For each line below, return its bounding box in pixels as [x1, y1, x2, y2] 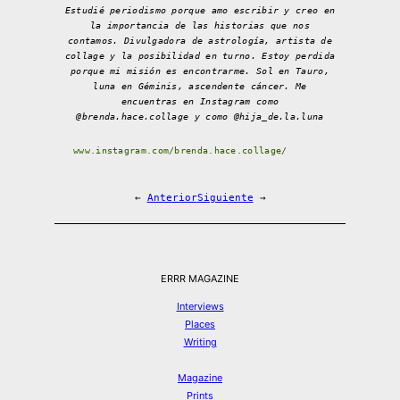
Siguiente [196, 192, 254, 204]
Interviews [176, 300, 224, 313]
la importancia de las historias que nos [90, 21, 310, 31]
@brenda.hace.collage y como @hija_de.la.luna [76, 112, 324, 122]
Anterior [146, 192, 197, 204]
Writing [183, 336, 217, 349]
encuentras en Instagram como [121, 96, 279, 107]
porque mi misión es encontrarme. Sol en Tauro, [71, 66, 329, 77]
